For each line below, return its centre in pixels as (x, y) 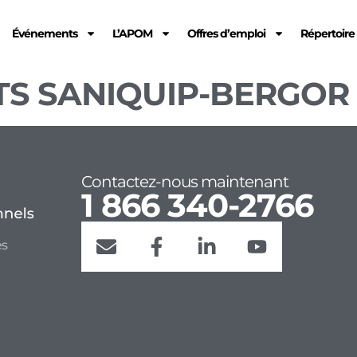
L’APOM (133, 33)
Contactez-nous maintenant (184, 182)
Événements (45, 33)
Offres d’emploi (227, 33)
